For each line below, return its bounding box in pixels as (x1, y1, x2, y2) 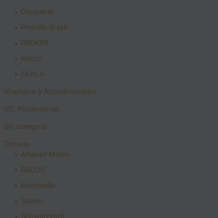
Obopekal (20, 7, 53, 17)
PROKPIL (20, 38, 50, 48)
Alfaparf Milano (20, 149, 71, 159)
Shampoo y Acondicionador (3, 87, 96, 96)
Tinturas (3, 139, 31, 148)
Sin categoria (3, 122, 47, 131)
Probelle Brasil (20, 23, 67, 32)
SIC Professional (3, 104, 58, 113)
